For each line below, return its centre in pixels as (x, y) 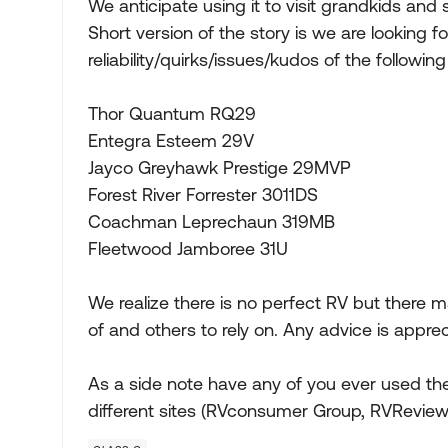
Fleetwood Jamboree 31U (188, 248)
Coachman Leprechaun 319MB (211, 221)
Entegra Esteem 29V (171, 140)
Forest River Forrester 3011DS (203, 194)
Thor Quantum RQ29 (172, 113)
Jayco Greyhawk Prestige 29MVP (219, 167)
